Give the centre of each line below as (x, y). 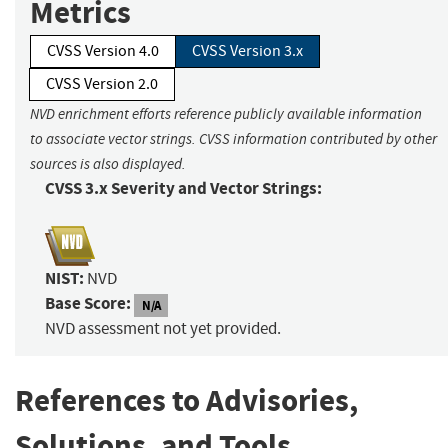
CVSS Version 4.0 (103, 51)
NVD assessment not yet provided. (163, 329)
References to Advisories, (186, 401)
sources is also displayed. (108, 164)
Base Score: (88, 304)
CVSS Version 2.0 (102, 84)
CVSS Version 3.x (247, 51)
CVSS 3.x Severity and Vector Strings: (183, 189)
